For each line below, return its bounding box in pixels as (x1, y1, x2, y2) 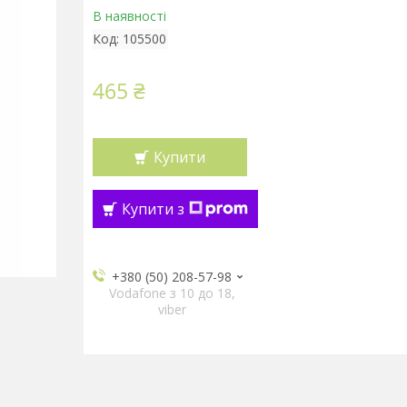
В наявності (92, 7, 166, 25)
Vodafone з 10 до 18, (108, 284, 235, 302)
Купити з (121, 199, 184, 219)
